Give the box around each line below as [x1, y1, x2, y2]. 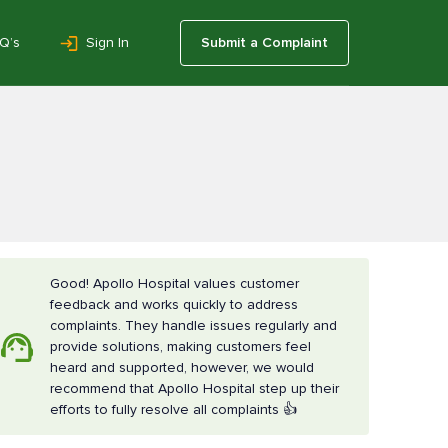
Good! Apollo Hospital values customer [50, 275, 300, 292]
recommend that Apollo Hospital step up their [50, 380, 340, 397]
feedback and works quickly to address [50, 296, 299, 313]
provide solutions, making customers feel [50, 338, 312, 355]
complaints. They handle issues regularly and [50, 317, 338, 334]
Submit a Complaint [201, 33, 328, 51]
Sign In [86, 33, 129, 51]
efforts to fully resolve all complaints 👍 [50, 401, 298, 418]
